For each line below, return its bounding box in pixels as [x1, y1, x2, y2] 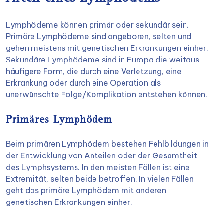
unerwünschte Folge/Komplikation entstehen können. [6, 90, 207, 99]
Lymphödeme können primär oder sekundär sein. [6, 20, 189, 30]
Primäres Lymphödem [6, 115, 112, 125]
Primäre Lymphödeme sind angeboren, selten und [6, 31, 191, 41]
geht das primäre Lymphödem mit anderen [6, 186, 166, 195]
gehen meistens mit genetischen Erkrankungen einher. [6, 43, 208, 53]
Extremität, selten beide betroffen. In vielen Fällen [6, 174, 194, 184]
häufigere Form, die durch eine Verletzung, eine [6, 66, 182, 76]
